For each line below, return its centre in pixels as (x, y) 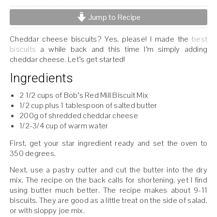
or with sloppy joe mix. (47, 211)
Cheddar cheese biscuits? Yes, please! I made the (101, 39)
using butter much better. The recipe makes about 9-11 (108, 190)
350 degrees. (33, 154)
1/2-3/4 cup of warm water (64, 126)
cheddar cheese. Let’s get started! (68, 60)
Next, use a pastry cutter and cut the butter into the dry (108, 170)
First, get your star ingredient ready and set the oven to (108, 143)
